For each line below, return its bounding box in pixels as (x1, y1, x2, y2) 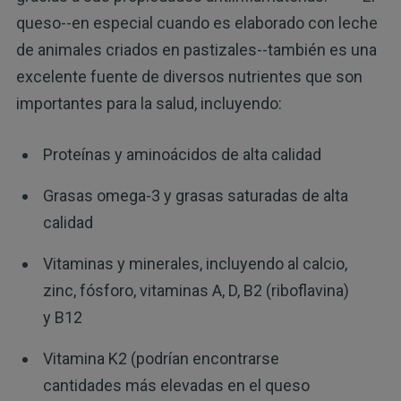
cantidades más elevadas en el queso (42, 376, 310, 396)
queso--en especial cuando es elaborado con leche (15, 13, 378, 33)
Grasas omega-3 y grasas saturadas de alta (42, 186, 348, 206)
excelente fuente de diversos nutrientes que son (15, 67, 363, 87)
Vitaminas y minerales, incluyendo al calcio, (42, 254, 347, 274)
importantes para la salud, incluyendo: (15, 94, 282, 114)
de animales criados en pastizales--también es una (15, 40, 377, 60)
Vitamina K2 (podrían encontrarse (42, 349, 279, 369)
